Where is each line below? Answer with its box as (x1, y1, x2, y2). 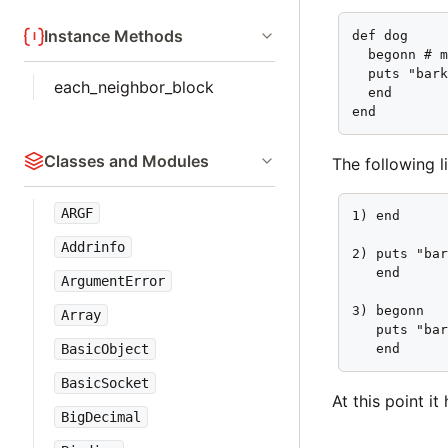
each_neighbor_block (54, 77, 214, 97)
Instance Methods (44, 26, 183, 46)
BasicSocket (61, 375, 149, 391)
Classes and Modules (44, 151, 209, 171)
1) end (352, 208, 401, 224)
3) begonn (352, 303, 425, 319)
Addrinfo (61, 239, 125, 255)
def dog (352, 27, 409, 43)
